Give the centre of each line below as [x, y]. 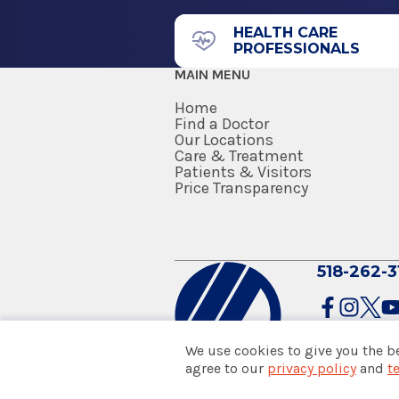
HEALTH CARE [286, 33]
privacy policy [312, 368]
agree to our [226, 368]
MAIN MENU [212, 75]
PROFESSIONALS [297, 49]
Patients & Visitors [243, 172]
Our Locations [224, 140]
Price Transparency [241, 188]
